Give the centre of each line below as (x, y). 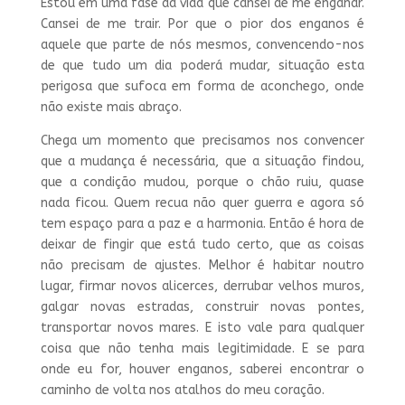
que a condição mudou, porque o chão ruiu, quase (202, 183)
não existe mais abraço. (111, 108)
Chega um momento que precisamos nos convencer (202, 141)
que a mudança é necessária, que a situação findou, (202, 162)
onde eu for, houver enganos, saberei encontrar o (202, 370)
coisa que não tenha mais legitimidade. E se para (202, 349)
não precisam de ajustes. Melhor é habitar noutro (202, 266)
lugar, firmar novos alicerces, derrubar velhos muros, (202, 287)
